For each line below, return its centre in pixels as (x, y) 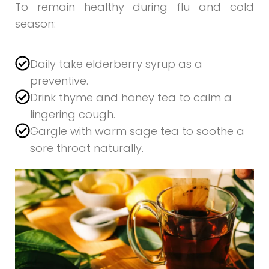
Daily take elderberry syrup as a (116, 64)
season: (35, 24)
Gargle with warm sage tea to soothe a (137, 131)
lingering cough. (73, 114)
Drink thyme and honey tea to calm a (131, 97)
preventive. (59, 80)
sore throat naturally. (87, 148)
